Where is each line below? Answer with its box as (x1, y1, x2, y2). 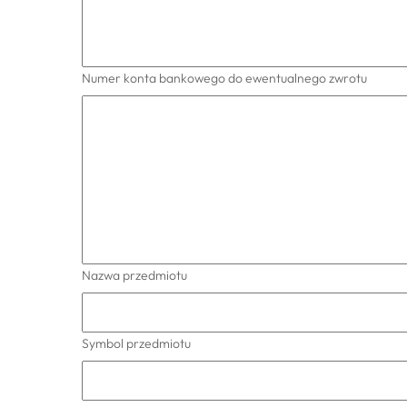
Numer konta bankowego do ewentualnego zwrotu (82, 69, 367, 86)
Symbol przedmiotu (82, 334, 191, 352)
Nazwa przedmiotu (82, 266, 187, 283)
